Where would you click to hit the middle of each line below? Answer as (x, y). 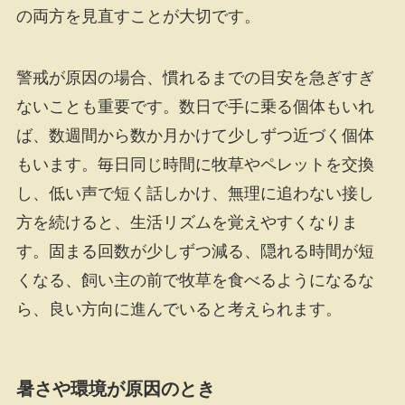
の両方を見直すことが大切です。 (138, 16)
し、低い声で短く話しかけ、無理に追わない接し (195, 193)
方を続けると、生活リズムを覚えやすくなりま (187, 222)
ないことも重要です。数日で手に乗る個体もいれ (195, 106)
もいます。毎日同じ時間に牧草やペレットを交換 (195, 164)
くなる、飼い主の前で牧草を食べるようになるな (195, 280)
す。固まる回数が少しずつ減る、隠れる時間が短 (195, 251)
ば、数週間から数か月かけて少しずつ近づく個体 (195, 135)
